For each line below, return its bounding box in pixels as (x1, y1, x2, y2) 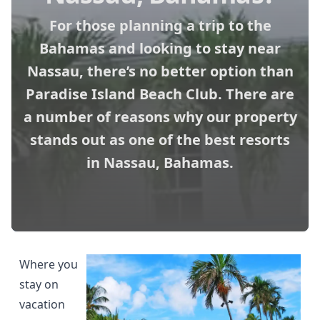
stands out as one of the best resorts (30, 129, 290, 149)
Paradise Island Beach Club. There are (26, 84, 294, 104)
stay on (19, 276, 59, 292)
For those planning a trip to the (49, 15, 271, 35)
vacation (19, 296, 66, 312)
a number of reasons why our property (23, 106, 297, 126)
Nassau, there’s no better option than (26, 61, 294, 81)
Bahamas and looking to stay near (39, 38, 281, 58)
